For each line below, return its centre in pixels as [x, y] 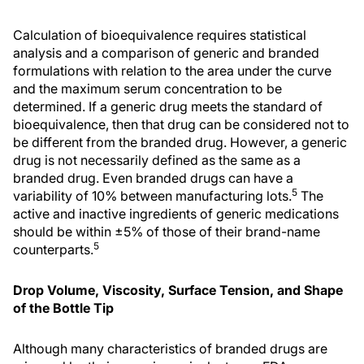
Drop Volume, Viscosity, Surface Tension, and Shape [178, 290]
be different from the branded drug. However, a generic [180, 142]
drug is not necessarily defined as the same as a [157, 160]
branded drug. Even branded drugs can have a [153, 178]
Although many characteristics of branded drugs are [170, 349]
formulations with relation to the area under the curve [172, 71]
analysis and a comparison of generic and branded [166, 53]
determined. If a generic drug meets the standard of [168, 106]
